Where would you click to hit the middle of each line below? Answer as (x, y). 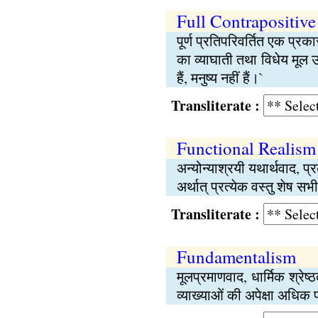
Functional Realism (246, 148)
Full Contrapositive (246, 21)
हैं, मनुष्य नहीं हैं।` (220, 78)
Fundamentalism (236, 257)
